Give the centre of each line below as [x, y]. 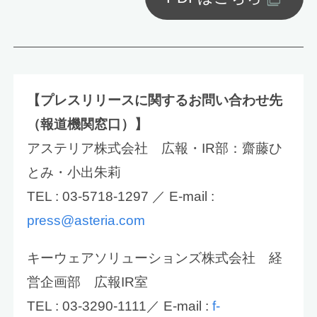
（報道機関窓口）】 [88, 124]
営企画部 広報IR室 [88, 282]
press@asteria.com [86, 220]
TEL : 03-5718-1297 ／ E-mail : [121, 196]
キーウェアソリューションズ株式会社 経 [155, 258]
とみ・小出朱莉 [74, 172]
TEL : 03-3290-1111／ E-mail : [120, 306]
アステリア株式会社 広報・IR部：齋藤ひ [155, 148]
